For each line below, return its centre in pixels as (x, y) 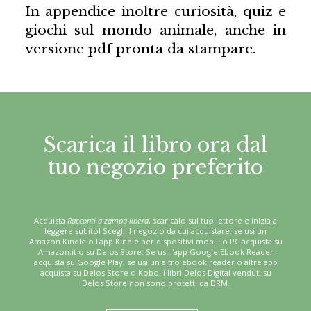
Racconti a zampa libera (108, 220)
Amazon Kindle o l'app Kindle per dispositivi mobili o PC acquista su (155, 241)
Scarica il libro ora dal (155, 145)
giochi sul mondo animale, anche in (155, 30)
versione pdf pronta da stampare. (140, 49)
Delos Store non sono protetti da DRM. (155, 283)
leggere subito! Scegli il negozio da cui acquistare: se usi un (155, 230)
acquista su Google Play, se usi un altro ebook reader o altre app (155, 262)
